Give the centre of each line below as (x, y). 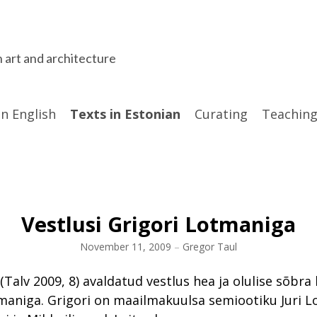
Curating (221, 114)
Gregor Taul (210, 247)
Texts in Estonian (125, 114)
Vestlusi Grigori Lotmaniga (158, 224)
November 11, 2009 (126, 247)
